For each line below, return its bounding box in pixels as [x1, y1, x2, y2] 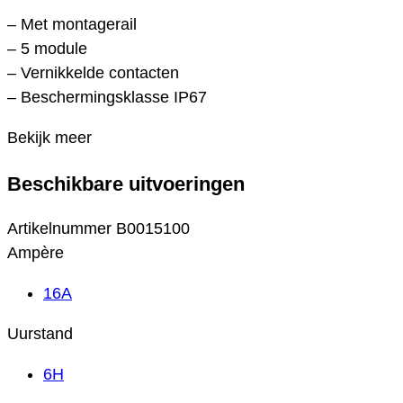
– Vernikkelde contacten [7, 64, 179, 83]
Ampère [7, 244, 64, 263]
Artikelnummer [7, 219, 116, 238]
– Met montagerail [7, 15, 137, 34]
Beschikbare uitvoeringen [7, 172, 245, 195]
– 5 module [7, 40, 87, 58]
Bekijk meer [7, 129, 92, 148]
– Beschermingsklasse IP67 [7, 88, 207, 107]
